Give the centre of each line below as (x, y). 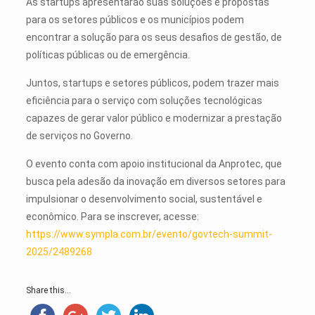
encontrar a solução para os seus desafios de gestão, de (154, 37)
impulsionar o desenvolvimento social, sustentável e (144, 199)
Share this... (48, 290)
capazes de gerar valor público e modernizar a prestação (154, 118)
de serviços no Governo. (80, 135)
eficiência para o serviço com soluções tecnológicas (144, 100)
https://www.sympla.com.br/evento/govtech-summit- (149, 234)
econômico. (53, 216)
